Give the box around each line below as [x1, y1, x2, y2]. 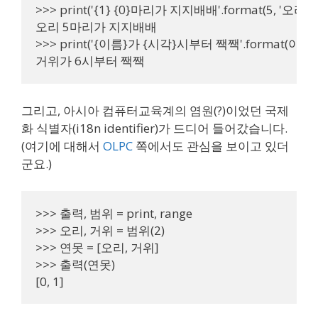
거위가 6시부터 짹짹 [35, 52, 145, 69]
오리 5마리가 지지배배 [35, 18, 157, 35]
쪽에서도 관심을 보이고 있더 [133, 138, 289, 154]
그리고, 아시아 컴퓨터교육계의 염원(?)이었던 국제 [21, 102, 289, 119]
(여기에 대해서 [21, 138, 103, 154]
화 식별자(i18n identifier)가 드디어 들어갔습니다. [21, 120, 287, 136]
